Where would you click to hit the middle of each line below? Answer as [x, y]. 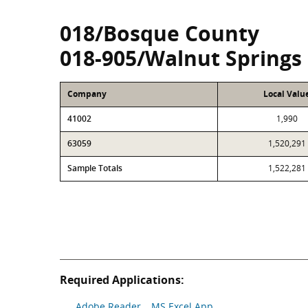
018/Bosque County [159, 33]
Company [87, 94]
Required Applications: [122, 280]
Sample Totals [95, 168]
